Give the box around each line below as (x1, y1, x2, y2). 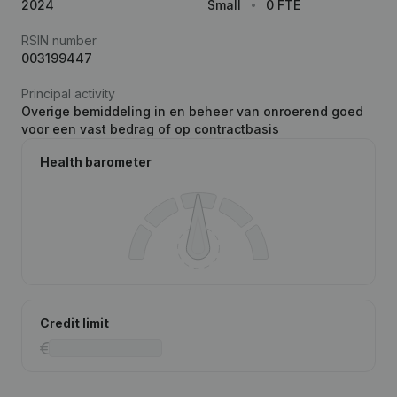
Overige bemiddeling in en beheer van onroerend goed (21, 104, 363, 119)
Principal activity (21, 86, 115, 101)
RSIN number (21, 33, 97, 48)
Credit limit (40, 315, 109, 331)
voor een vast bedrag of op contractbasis (21, 121, 279, 136)
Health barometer (40, 154, 152, 169)
